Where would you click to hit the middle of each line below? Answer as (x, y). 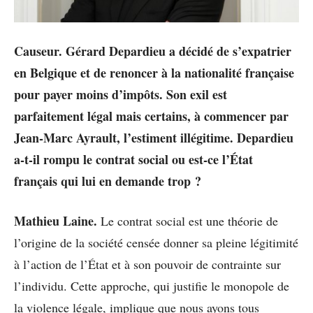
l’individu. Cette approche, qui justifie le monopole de (152, 285)
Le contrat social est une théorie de (188, 220)
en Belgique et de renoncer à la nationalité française (154, 72)
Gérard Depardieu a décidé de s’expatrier (177, 51)
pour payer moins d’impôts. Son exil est (121, 94)
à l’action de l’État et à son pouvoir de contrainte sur (147, 264)
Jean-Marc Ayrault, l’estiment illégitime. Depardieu (154, 137)
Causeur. (38, 51)
